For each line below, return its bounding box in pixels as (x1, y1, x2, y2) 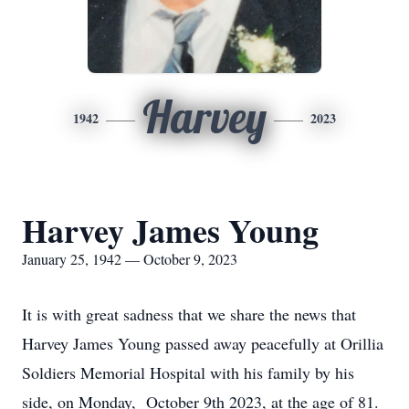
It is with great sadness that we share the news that (22, 303, 356, 325)
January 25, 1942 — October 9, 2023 (22, 249, 237, 268)
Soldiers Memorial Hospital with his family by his (22, 362, 354, 383)
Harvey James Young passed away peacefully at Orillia (22, 332, 383, 354)
